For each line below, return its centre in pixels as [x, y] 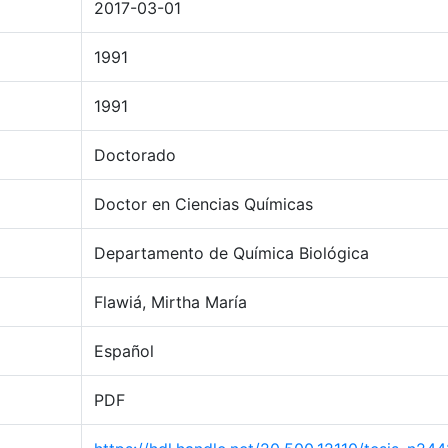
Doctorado [135, 155]
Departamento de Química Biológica [231, 253]
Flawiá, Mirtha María [170, 302]
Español [124, 351]
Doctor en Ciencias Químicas [203, 204]
